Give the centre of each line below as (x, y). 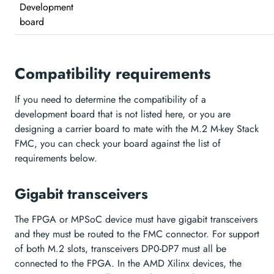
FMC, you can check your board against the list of (118, 143)
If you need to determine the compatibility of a (110, 99)
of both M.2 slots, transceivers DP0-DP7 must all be (120, 248)
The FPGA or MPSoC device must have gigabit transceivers (136, 219)
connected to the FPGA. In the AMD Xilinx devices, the (128, 263)
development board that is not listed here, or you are (123, 114)
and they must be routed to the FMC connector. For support (137, 234)
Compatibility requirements (113, 73)
